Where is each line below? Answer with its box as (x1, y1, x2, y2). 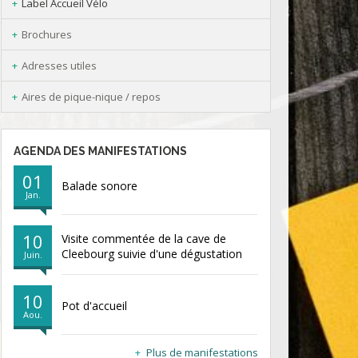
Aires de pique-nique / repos (22, 89, 161, 104)
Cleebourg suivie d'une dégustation (62, 245, 242, 261)
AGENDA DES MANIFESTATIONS (14, 145, 187, 157)
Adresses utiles (22, 58, 97, 73)
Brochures (22, 27, 72, 42)
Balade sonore (62, 178, 137, 194)
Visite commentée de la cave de (62, 230, 226, 246)
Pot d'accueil (62, 298, 127, 314)
